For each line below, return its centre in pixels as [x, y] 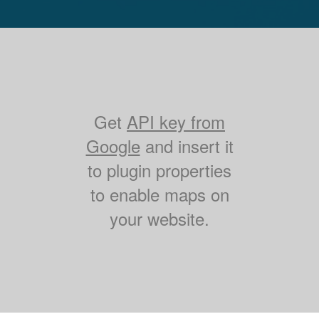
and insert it [187, 146]
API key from [176, 122]
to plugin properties [159, 170]
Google [113, 146]
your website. [159, 219]
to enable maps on [159, 194]
